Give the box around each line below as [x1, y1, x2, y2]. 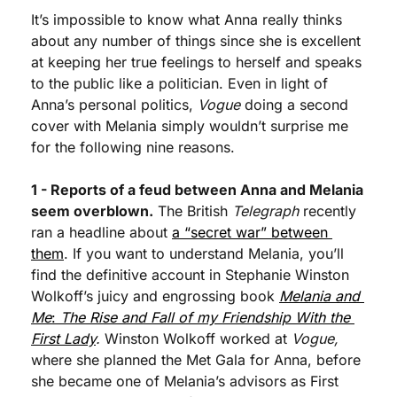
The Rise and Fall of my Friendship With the [60, 308, 350, 326]
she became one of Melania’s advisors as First [31, 372, 339, 390]
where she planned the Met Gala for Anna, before [31, 351, 361, 369]
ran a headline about [31, 223, 172, 241]
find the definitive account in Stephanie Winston [31, 266, 349, 284]
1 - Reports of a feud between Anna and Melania [31, 181, 363, 198]
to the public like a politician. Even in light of [31, 74, 328, 92]
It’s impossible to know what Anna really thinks [31, 11, 342, 28]
